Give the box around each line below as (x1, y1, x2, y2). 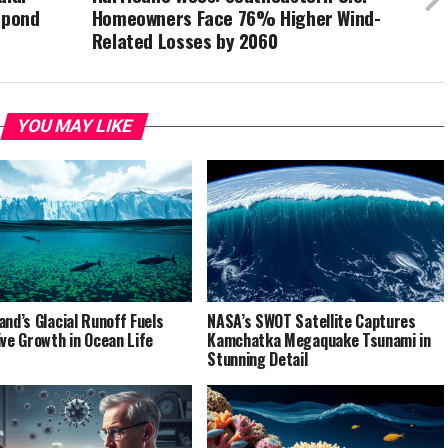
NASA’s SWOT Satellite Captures (207, 309, 416, 334)
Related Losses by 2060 (91, 26, 278, 56)
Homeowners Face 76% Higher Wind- (91, 3, 381, 33)
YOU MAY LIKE (13, 116, 135, 137)
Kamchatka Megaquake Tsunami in (207, 328, 431, 353)
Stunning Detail (207, 347, 308, 372)
